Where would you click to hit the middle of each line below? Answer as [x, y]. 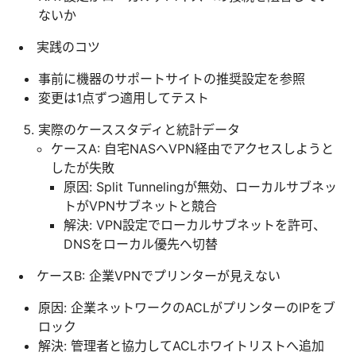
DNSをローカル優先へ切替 [141, 244]
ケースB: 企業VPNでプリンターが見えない [159, 275]
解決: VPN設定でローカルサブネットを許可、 [195, 224]
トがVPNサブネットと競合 [140, 205]
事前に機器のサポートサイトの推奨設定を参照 [172, 78]
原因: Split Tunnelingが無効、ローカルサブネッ [200, 186]
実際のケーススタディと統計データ [139, 129]
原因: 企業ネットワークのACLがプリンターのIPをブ [187, 307]
